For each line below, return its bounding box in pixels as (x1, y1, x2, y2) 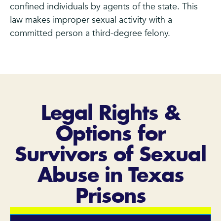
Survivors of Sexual (15, 145, 206, 165)
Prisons (75, 186, 146, 207)
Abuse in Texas (37, 166, 184, 186)
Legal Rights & (40, 104, 181, 124)
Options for (55, 124, 166, 145)
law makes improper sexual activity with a (10, 13, 172, 26)
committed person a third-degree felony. (10, 27, 170, 39)
